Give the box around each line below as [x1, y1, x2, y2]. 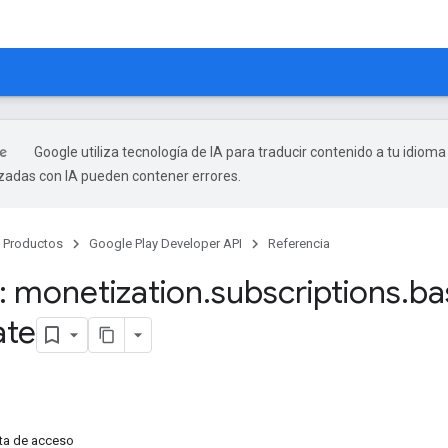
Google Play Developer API [89, 236, 242, 251]
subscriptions [211, 272, 401, 312]
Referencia [268, 236, 330, 251]
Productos [3, 236, 63, 251]
